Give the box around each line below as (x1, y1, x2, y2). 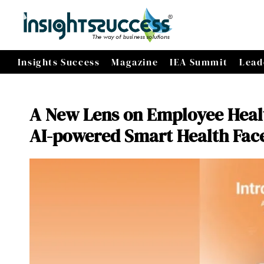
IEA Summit (170, 55, 228, 69)
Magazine (111, 55, 159, 69)
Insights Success (17, 55, 100, 69)
